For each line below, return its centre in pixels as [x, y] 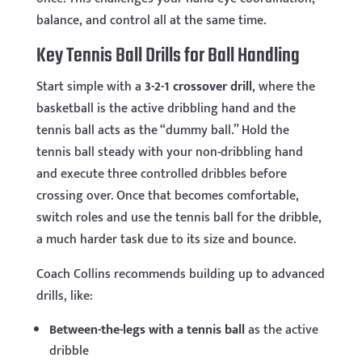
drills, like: [64, 296]
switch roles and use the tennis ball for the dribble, [179, 217]
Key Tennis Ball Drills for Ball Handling [168, 56]
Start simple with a [90, 86]
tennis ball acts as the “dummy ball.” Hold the [162, 130]
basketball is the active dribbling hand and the [166, 108]
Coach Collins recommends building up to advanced [180, 274]
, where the [283, 86]
